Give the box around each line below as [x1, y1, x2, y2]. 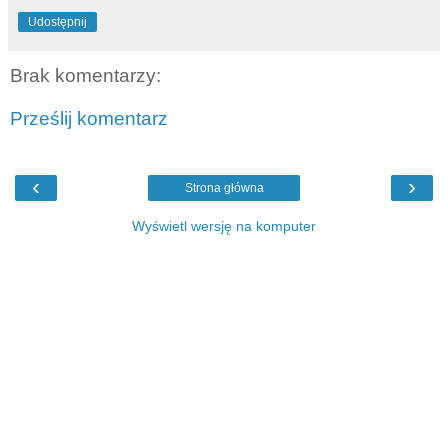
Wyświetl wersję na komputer [132, 217, 316, 234]
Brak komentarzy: [10, 64, 161, 86]
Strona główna [184, 180, 264, 195]
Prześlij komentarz [10, 108, 168, 130]
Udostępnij [28, 14, 87, 29]
